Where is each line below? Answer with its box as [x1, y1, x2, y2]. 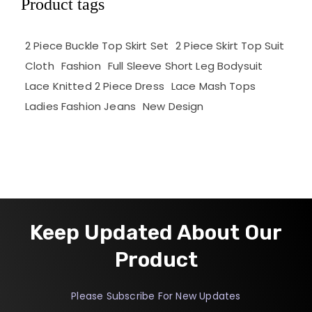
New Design [142, 98, 204, 114]
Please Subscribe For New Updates [71, 288, 241, 303]
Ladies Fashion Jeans [25, 98, 136, 114]
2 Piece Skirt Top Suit [175, 38, 285, 53]
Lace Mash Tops [171, 78, 256, 93]
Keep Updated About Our [30, 219, 282, 245]
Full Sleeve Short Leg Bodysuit [107, 58, 263, 73]
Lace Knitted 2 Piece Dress [25, 78, 164, 93]
